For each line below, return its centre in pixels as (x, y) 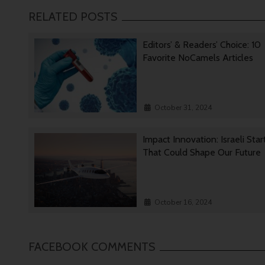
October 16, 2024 (183, 203)
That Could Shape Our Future (202, 153)
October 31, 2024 (183, 108)
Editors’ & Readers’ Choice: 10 (202, 45)
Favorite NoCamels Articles (198, 58)
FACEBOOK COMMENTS (92, 247)
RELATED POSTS (73, 17)
